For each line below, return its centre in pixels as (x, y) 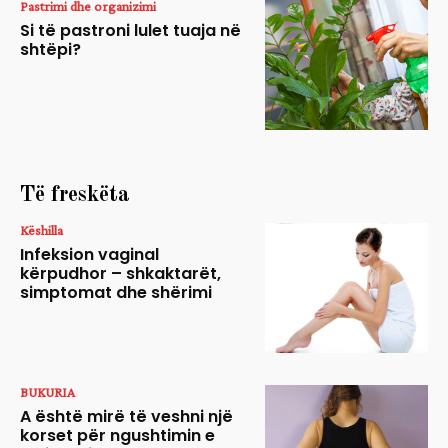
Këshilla (41, 229)
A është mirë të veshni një (126, 417)
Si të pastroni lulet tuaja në (130, 31)
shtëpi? (50, 50)
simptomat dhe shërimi (116, 292)
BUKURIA (47, 392)
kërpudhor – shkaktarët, (120, 273)
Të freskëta (75, 194)
